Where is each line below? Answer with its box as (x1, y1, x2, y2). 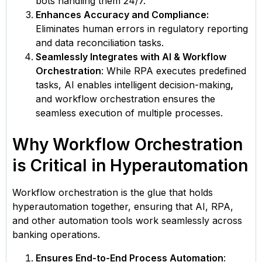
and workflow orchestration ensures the (36, 92, 215, 105)
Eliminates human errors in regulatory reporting (36, 22, 248, 35)
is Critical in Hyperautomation (12, 155, 248, 175)
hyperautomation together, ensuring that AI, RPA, (12, 200, 233, 212)
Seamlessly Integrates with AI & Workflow (36, 50, 226, 63)
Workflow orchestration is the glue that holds (12, 186, 213, 198)
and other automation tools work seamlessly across (12, 214, 242, 226)
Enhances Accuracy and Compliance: (36, 8, 209, 20)
